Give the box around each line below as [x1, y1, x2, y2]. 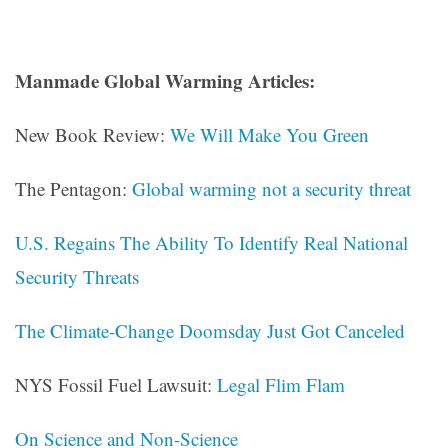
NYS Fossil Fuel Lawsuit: [15, 372, 217, 398]
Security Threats [15, 264, 139, 290]
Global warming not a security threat [132, 176, 411, 202]
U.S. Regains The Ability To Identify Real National [15, 230, 408, 256]
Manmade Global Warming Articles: [15, 67, 315, 95]
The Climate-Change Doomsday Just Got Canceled [15, 318, 405, 344]
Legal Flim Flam [217, 372, 345, 398]
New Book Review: [15, 122, 170, 148]
